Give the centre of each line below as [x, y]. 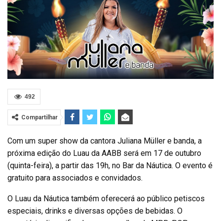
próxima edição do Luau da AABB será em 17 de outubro [104, 153]
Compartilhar [39, 118]
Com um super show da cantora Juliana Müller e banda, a [105, 141]
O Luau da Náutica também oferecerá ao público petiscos [106, 199]
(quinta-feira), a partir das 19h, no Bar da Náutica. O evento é [110, 166]
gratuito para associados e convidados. [75, 178]
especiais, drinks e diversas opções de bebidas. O [95, 211]
